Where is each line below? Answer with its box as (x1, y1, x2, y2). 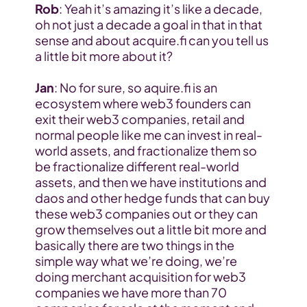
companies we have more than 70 (34, 284, 227, 301)
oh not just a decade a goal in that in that (34, 16, 262, 33)
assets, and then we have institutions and (34, 174, 267, 191)
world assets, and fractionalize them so (34, 143, 257, 159)
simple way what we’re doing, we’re (34, 253, 237, 269)
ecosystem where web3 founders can (34, 95, 251, 112)
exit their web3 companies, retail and (34, 111, 245, 127)
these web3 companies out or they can (34, 206, 258, 222)
